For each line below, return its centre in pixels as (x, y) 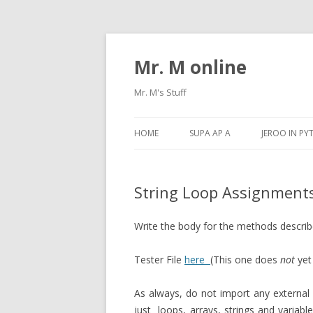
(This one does (245, 260)
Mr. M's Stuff (160, 92)
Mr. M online (190, 67)
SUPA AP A (210, 133)
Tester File (159, 260)
